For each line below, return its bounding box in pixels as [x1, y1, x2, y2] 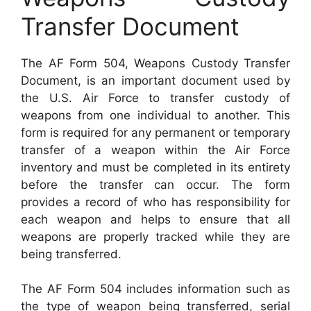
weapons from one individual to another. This [21, 108, 290, 122]
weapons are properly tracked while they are [21, 229, 290, 244]
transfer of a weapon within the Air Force [21, 142, 290, 157]
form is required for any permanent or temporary [21, 125, 290, 140]
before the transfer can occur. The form [21, 177, 290, 192]
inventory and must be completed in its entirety [21, 160, 290, 174]
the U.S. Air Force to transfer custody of [21, 90, 290, 105]
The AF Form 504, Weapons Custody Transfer [21, 56, 290, 70]
